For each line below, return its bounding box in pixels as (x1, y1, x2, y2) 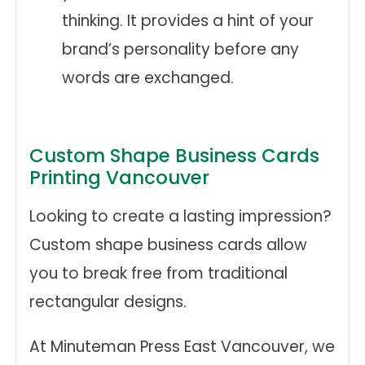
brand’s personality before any (62, 38, 299, 61)
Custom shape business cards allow (29, 234, 307, 257)
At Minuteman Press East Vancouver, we (29, 336, 335, 358)
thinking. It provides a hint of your (62, 10, 314, 33)
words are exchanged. (62, 67, 234, 90)
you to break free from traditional (29, 262, 288, 285)
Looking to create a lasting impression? (29, 205, 332, 228)
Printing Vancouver (29, 165, 209, 191)
